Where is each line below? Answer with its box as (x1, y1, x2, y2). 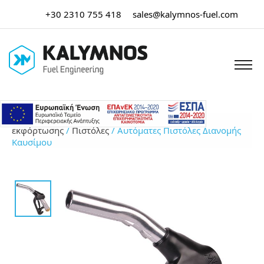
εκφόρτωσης (12, 124, 64, 136)
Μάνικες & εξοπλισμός (79, 113, 171, 124)
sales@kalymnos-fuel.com (132, 8, 238, 20)
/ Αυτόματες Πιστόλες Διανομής (109, 124, 241, 136)
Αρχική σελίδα (12, 113, 71, 124)
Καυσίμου (12, 136, 52, 148)
